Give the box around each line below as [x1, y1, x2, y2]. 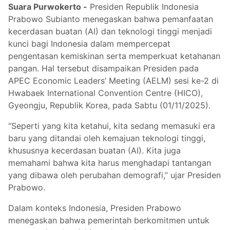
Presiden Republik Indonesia [87, 2, 199, 12]
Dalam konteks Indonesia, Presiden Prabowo [8, 203, 181, 214]
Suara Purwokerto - [8, 2, 87, 12]
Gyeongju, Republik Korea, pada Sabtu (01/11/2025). [8, 100, 210, 111]
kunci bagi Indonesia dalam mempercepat [8, 39, 170, 49]
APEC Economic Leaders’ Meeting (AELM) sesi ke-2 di [8, 75, 219, 86]
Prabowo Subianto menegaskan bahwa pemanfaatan [8, 14, 213, 25]
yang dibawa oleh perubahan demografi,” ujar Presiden [8, 170, 221, 181]
